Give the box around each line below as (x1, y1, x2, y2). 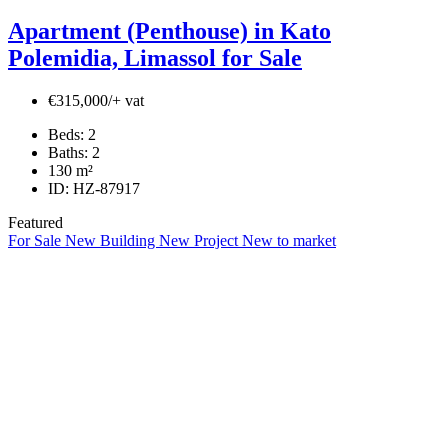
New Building (65, 231, 159, 249)
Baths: (48, 143, 88, 161)
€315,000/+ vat (48, 91, 144, 109)
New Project (159, 231, 242, 249)
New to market (242, 231, 336, 249)
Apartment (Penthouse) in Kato (8, 17, 331, 44)
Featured (8, 213, 63, 231)
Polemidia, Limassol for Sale (8, 44, 302, 71)
